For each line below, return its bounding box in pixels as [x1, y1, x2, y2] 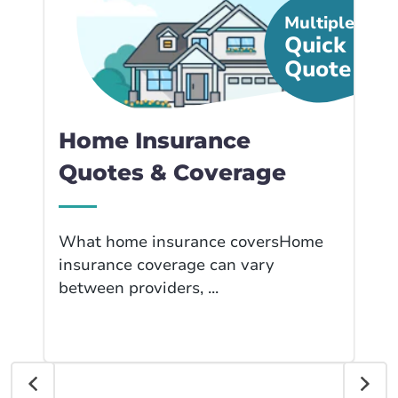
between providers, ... [59, 277, 219, 298]
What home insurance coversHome [59, 231, 323, 252]
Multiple [284, 12, 355, 36]
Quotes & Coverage [59, 159, 286, 186]
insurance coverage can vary [59, 254, 275, 275]
